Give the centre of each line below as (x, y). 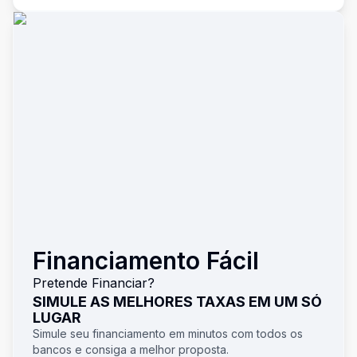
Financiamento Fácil (146, 261)
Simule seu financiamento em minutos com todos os (168, 333)
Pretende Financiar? (94, 283)
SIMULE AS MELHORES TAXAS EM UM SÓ (177, 302)
